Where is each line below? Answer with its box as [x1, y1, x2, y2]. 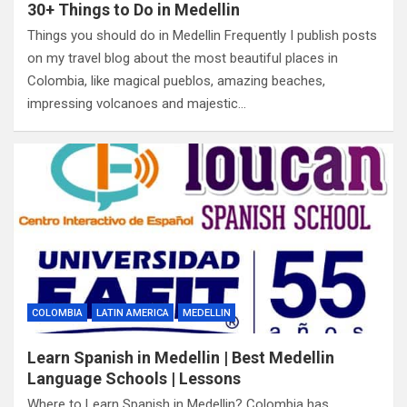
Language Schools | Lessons [27, 369, 241, 388]
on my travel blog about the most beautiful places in [27, 50, 338, 66]
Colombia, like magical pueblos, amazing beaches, [27, 73, 325, 89]
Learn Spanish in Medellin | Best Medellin [27, 348, 334, 367]
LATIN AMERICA [96, 307, 169, 319]
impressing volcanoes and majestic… [27, 95, 246, 112]
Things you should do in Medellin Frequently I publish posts [27, 27, 377, 44]
